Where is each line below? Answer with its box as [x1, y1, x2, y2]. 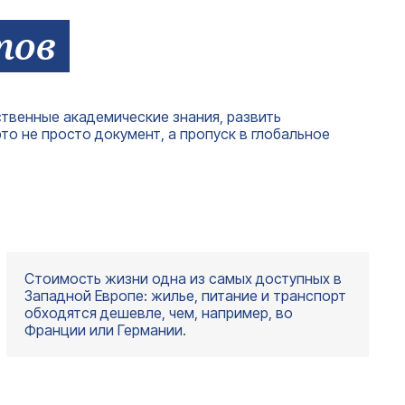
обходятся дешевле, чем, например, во [24, 303, 293, 322]
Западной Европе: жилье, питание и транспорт [24, 286, 346, 305]
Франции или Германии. [24, 320, 186, 339]
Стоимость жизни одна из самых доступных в [24, 268, 342, 287]
